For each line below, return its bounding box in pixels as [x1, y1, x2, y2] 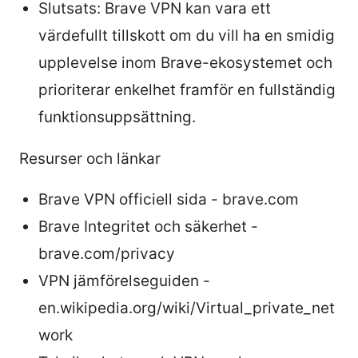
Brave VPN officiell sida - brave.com [38, 189, 299, 209]
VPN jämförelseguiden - [38, 271, 210, 290]
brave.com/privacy [38, 244, 175, 263]
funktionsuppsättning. [38, 107, 196, 126]
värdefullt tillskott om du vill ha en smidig [38, 26, 335, 45]
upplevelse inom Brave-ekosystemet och [38, 53, 332, 72]
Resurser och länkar [19, 149, 161, 168]
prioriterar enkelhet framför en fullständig [38, 80, 336, 99]
